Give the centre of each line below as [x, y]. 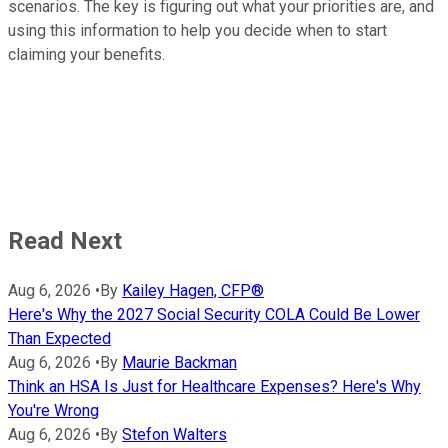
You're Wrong [53, 411]
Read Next [65, 241]
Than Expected [59, 339]
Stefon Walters [174, 435]
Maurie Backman [179, 363]
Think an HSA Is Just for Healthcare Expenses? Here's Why [214, 387]
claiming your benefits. [86, 55]
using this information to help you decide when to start [197, 31]
